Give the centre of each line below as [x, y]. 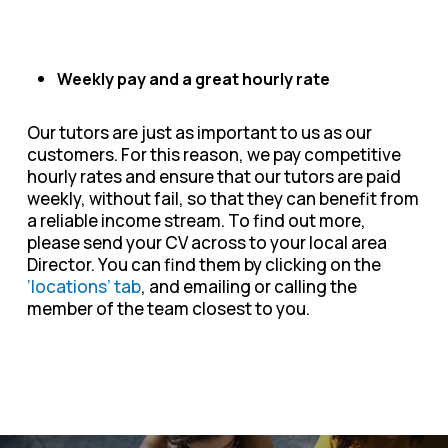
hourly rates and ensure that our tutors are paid [213, 177]
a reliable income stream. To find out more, [196, 221]
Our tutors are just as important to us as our [199, 133]
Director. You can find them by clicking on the [203, 265]
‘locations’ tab [83, 287]
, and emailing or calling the [248, 287]
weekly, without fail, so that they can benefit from [222, 199]
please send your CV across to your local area [206, 243]
